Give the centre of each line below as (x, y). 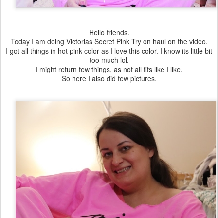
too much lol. (109, 60)
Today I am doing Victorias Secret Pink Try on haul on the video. (109, 41)
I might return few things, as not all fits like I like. (109, 69)
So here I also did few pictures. (109, 78)
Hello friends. (109, 32)
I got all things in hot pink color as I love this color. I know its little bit (109, 51)
